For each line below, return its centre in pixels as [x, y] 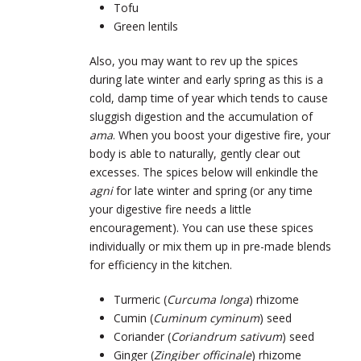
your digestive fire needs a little [170, 209]
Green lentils [146, 26]
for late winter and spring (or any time [213, 190]
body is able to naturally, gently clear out [195, 153]
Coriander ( [142, 336]
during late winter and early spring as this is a [206, 79]
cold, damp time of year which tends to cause [209, 98]
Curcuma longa [208, 299]
